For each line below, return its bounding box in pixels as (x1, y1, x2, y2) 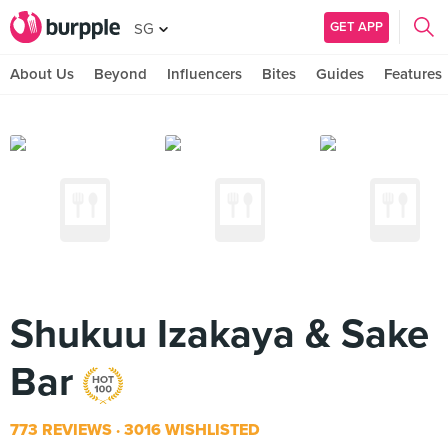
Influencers (167, 65, 242, 83)
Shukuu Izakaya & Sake (10, 310, 429, 358)
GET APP (330, 18, 383, 35)
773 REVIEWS (10, 420, 112, 440)
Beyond (94, 65, 147, 83)
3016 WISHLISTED (120, 420, 260, 440)
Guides (316, 65, 364, 83)
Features (384, 65, 442, 83)
